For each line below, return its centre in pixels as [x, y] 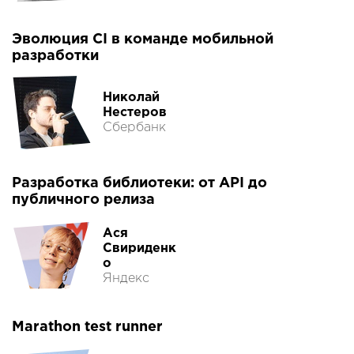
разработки [55, 56]
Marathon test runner [87, 328]
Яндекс [126, 279]
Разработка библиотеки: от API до [139, 184]
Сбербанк [134, 127]
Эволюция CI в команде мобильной [143, 40]
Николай [131, 97]
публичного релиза [83, 200]
